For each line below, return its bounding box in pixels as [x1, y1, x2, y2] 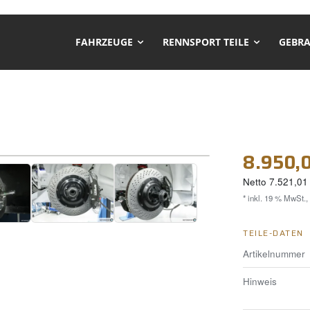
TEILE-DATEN [243, 226, 304, 239]
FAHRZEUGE [75, 35, 133, 48]
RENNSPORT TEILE [163, 35, 249, 48]
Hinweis [243, 274, 277, 288]
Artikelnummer [243, 246, 305, 260]
